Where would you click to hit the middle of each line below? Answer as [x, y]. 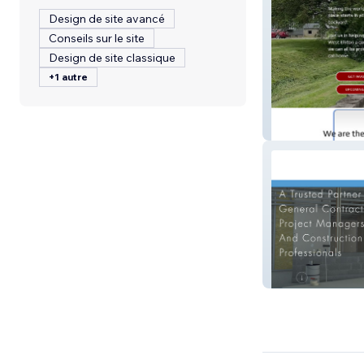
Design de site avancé [107, 19]
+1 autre [68, 77]
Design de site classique [112, 58]
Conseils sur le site [97, 38]
